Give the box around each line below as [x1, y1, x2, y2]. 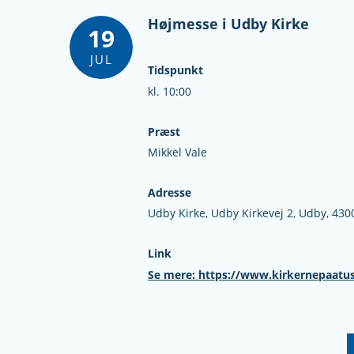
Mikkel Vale [148, 145, 208, 160]
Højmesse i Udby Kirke [148, 14, 310, 33]
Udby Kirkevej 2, [211, 206, 299, 221]
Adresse [148, 185, 192, 200]
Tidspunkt [148, 63, 204, 78]
